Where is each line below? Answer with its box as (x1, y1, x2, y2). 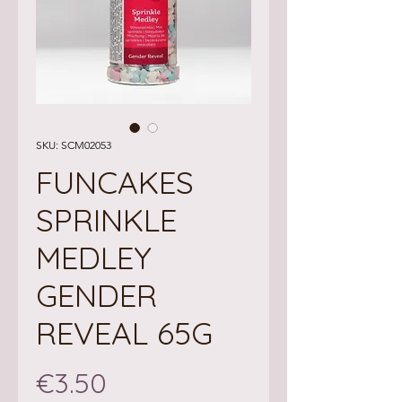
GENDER (36, 275, 157, 315)
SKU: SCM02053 (36, 138, 111, 152)
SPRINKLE (36, 200, 177, 240)
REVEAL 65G (36, 313, 213, 353)
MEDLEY (36, 238, 152, 277)
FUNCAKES (36, 162, 194, 202)
